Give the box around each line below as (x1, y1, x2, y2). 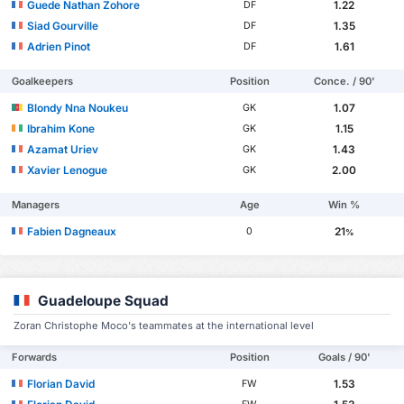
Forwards (12, 351, 58, 364)
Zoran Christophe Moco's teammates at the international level (14, 319, 314, 333)
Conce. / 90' (313, 74, 375, 87)
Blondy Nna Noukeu (27, 100, 129, 115)
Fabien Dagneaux (27, 224, 117, 238)
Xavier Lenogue (27, 162, 108, 177)
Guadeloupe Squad (38, 292, 169, 310)
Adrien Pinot (27, 39, 91, 53)
